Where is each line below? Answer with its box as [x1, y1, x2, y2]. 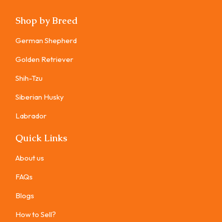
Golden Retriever [15, 55, 73, 64]
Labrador [15, 111, 47, 121]
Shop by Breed [15, 15, 78, 27]
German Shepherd [15, 36, 77, 46]
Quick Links [15, 132, 67, 144]
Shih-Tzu [15, 73, 43, 83]
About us [15, 153, 44, 163]
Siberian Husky [15, 92, 64, 102]
